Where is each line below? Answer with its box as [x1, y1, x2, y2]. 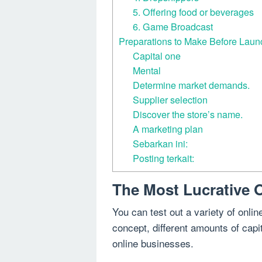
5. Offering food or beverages [133, 5, 254, 19]
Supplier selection [133, 92, 208, 107]
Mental [133, 63, 161, 78]
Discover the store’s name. [133, 107, 243, 122]
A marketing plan [133, 122, 204, 136]
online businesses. [112, 236, 194, 251]
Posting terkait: [133, 151, 195, 166]
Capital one [133, 49, 181, 63]
